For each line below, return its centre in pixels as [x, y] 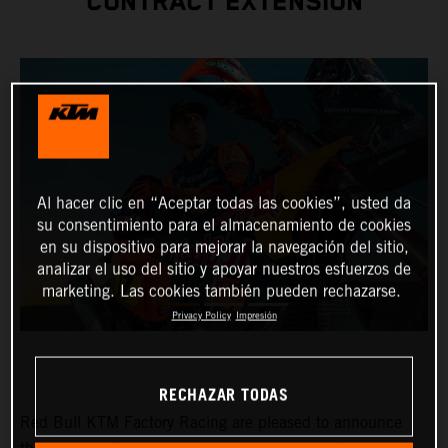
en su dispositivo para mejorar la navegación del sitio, [224, 247]
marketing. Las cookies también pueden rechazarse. [221, 291]
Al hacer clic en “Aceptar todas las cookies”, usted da [224, 203]
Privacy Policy [201, 315]
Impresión [256, 315]
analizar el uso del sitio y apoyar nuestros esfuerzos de [224, 269]
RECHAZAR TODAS [223, 396]
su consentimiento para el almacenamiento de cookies [224, 225]
